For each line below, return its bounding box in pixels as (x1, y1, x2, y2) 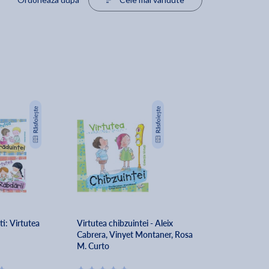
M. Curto (76, 240, 109, 252)
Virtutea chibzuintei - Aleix (76, 217, 173, 229)
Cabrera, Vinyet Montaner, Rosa (76, 229, 193, 241)
